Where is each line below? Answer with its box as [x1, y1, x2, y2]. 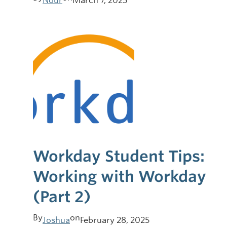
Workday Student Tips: [33, 146, 205, 165]
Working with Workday [33, 167, 206, 185]
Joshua [43, 215, 70, 225]
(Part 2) [33, 187, 91, 206]
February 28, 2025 [80, 215, 149, 225]
